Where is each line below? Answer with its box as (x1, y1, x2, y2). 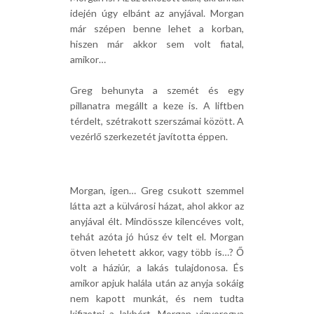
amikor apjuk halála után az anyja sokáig (70, 277, 244, 289)
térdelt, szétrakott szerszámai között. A (70, 115, 244, 127)
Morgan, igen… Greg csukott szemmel (70, 184, 244, 196)
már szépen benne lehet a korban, (70, 22, 244, 34)
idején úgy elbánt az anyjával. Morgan (70, 7, 244, 19)
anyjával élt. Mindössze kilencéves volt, (70, 215, 244, 227)
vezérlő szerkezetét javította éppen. (70, 130, 228, 142)
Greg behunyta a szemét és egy (70, 84, 244, 96)
